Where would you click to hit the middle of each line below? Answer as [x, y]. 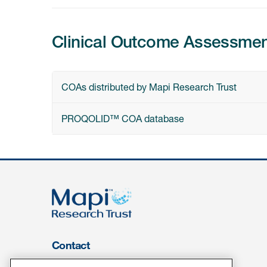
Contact [71, 245]
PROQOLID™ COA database [123, 119]
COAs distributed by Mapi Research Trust [149, 87]
